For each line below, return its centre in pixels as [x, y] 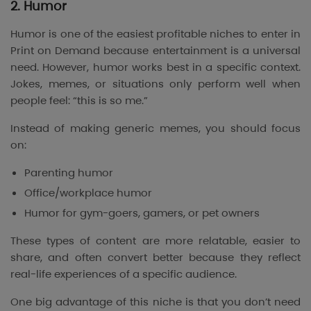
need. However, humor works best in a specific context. [155, 67]
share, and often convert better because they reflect [155, 257]
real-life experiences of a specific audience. [124, 274]
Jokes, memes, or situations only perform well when [155, 84]
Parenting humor [69, 173]
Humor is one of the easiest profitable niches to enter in [155, 34]
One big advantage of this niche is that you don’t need [155, 301]
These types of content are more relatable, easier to [155, 240]
